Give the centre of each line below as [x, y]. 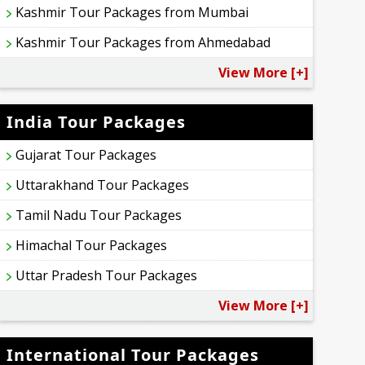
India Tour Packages [97, 122]
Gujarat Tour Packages [86, 155]
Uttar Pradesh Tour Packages [107, 276]
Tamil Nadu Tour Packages [99, 215]
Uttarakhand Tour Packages [103, 185]
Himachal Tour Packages [92, 246]
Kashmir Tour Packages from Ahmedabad [143, 43]
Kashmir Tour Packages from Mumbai [132, 13]
